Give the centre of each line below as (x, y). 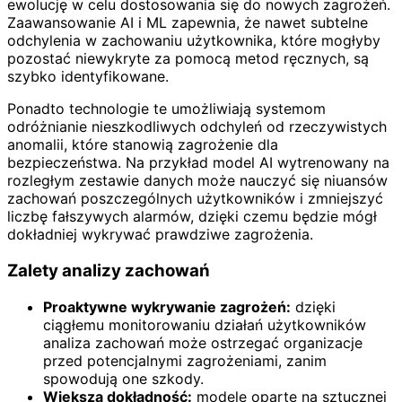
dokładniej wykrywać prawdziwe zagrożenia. (160, 235)
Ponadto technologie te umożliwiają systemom (166, 109)
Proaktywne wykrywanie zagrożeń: (167, 306)
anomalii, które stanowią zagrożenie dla (143, 145)
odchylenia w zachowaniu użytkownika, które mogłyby (194, 41)
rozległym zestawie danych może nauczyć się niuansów (197, 181)
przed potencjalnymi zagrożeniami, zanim (185, 360)
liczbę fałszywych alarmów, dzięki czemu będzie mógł (192, 217)
